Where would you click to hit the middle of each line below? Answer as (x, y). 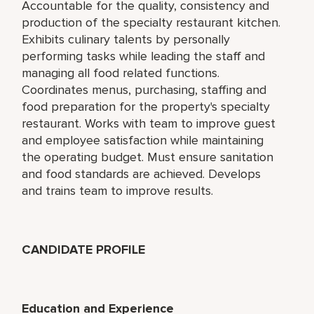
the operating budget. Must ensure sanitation (148, 157)
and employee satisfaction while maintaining (143, 140)
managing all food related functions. (121, 73)
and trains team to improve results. (118, 190)
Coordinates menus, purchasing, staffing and (144, 89)
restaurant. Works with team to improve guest (149, 123)
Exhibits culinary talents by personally (126, 39)
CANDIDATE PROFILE (84, 249)
